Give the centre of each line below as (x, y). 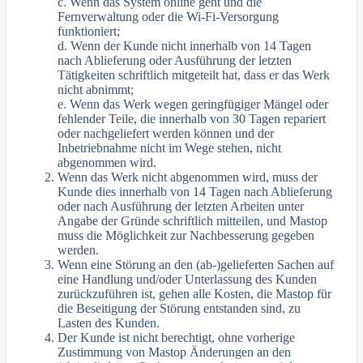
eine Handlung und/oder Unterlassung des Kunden (188, 280)
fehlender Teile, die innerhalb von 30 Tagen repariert (192, 119)
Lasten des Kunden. (109, 323)
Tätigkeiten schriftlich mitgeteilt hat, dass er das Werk (194, 75)
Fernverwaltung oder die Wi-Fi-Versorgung (169, 17)
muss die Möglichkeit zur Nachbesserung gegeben (186, 236)
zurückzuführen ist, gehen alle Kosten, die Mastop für (195, 294)
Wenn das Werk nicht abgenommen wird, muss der (188, 177)
